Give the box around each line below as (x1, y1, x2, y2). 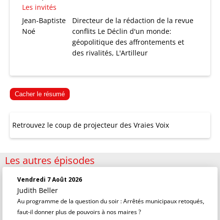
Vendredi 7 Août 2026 (17, 175, 82, 184)
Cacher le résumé (15, 90, 65, 98)
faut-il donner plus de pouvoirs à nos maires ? (17, 208, 141, 216)
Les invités (22, 2, 56, 12)
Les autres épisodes (5, 154, 95, 167)
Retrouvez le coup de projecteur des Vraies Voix (12, 120, 169, 130)
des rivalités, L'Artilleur (72, 48, 148, 57)
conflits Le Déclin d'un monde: (72, 27, 172, 36)
